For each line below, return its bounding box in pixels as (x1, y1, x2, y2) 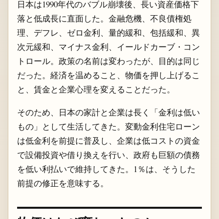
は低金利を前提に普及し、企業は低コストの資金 (17, 135, 200, 147)
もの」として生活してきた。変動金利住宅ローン (17, 121, 200, 132)
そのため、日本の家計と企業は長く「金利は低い (17, 107, 200, 118)
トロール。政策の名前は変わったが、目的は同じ (17, 55, 200, 66)
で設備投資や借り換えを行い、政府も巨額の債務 (17, 149, 200, 161)
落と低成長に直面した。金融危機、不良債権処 (17, 12, 192, 24)
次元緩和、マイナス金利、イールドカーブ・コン (17, 41, 200, 52)
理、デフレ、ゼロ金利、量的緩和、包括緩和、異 (17, 26, 200, 38)
